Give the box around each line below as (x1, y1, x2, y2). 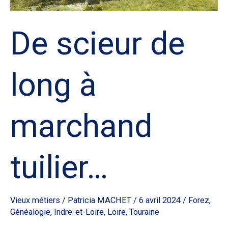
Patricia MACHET (68, 195, 133, 205)
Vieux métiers (10, 195, 60, 205)
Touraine (129, 207, 159, 217)
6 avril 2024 (139, 195, 183, 205)
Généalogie (10, 207, 50, 217)
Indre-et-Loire (54, 207, 104, 217)
